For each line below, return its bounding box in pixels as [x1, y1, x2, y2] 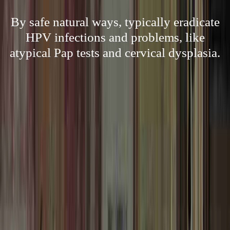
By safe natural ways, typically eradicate [10, 15, 220, 29]
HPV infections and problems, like [25, 30, 205, 44]
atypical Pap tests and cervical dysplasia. [10, 46, 220, 60]
